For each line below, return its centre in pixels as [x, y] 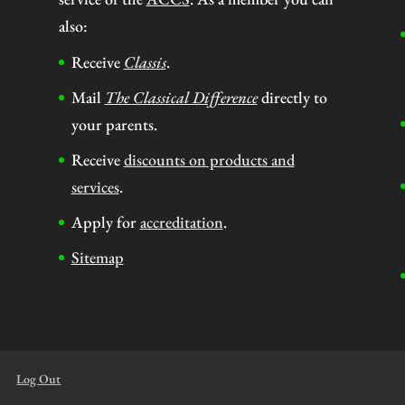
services [95, 186]
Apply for [105, 221]
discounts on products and [209, 159]
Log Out [39, 378]
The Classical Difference [181, 97]
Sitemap [97, 257]
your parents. [114, 124]
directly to [292, 97]
